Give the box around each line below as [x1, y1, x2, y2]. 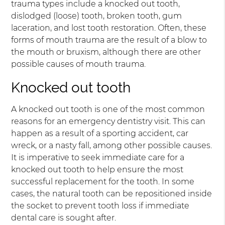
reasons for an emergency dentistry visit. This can [11, 117, 206, 127]
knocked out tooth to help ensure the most [11, 165, 184, 175]
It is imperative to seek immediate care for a [11, 153, 185, 163]
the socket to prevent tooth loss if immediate [11, 201, 190, 211]
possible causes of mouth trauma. [11, 59, 146, 69]
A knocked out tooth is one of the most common [11, 104, 205, 115]
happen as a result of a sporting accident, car [11, 129, 189, 139]
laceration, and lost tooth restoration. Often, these [11, 23, 207, 33]
